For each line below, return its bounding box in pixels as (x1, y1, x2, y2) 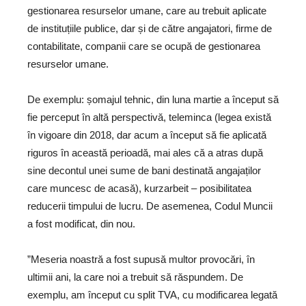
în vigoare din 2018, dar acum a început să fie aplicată (27, 129, 266, 141)
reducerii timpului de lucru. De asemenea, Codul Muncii (27, 200, 273, 212)
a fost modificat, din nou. (27, 218, 135, 229)
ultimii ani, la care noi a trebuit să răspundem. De (27, 271, 243, 283)
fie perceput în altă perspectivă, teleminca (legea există (27, 111, 271, 123)
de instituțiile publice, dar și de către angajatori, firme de (27, 23, 272, 34)
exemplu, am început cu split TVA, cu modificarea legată (27, 289, 277, 301)
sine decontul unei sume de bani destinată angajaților (27, 165, 261, 176)
